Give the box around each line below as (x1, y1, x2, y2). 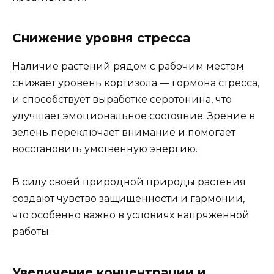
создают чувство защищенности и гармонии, (12, 193, 245, 205)
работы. (12, 226, 51, 238)
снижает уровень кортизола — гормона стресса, (12, 76, 259, 89)
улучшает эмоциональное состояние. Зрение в (12, 109, 255, 122)
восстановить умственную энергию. (12, 143, 198, 155)
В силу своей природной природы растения (12, 176, 246, 188)
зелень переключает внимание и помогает (12, 126, 235, 138)
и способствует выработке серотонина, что (12, 93, 232, 105)
